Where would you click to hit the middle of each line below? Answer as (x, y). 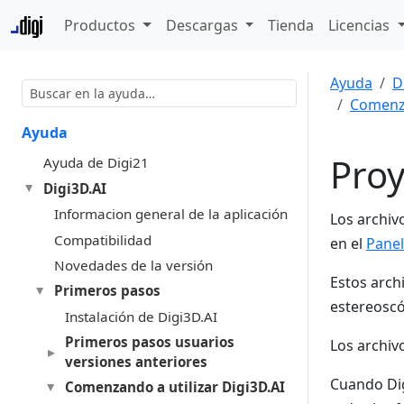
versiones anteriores (136, 362)
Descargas (203, 25)
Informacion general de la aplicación (170, 214)
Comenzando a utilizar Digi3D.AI (174, 387)
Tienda (291, 25)
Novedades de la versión (133, 265)
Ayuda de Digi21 (96, 163)
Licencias (361, 25)
